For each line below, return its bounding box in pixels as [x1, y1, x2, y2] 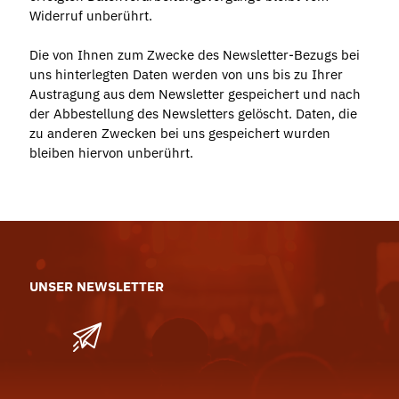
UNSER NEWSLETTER [28, 277, 164, 295]
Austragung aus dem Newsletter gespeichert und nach [28, 85, 361, 102]
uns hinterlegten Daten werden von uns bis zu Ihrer [28, 65, 343, 83]
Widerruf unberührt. [28, 6, 152, 24]
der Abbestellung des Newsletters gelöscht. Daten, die [28, 104, 357, 122]
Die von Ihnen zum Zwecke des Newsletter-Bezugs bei [28, 45, 360, 63]
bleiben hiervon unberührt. [28, 143, 193, 161]
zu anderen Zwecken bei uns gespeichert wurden [28, 124, 330, 142]
